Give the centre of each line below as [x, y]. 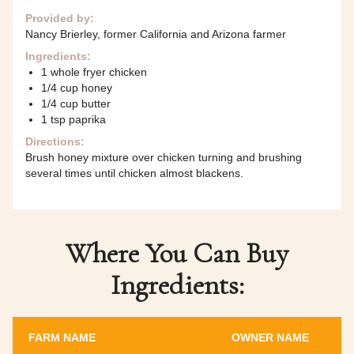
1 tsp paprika [73, 120]
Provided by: [60, 19]
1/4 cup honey [77, 88]
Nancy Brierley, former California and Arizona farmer [156, 34]
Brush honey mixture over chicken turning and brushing [164, 158]
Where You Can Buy [177, 254]
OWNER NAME [270, 338]
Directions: [55, 142]
